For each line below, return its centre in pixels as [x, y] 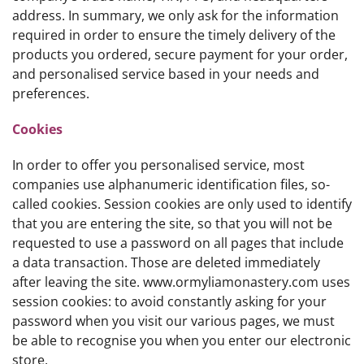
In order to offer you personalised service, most [158, 165]
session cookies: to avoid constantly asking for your [169, 301]
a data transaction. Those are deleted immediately [166, 262]
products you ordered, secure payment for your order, [180, 54]
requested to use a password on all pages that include [178, 243]
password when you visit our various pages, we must [173, 321]
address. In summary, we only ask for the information [175, 15]
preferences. [51, 93]
